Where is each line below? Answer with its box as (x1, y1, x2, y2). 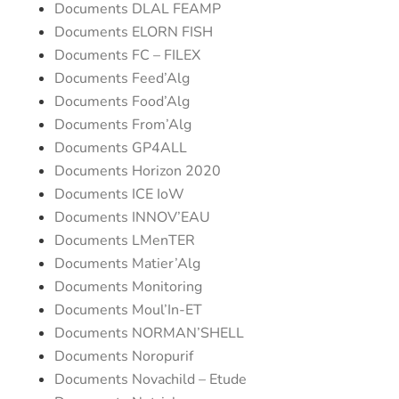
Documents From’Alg (53, 115, 191, 134)
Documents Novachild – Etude (53, 370, 247, 389)
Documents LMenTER (53, 231, 195, 250)
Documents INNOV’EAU (53, 208, 210, 227)
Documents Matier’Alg (53, 254, 200, 273)
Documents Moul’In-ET (53, 300, 202, 320)
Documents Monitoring (53, 277, 202, 297)
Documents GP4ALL (53, 138, 187, 158)
